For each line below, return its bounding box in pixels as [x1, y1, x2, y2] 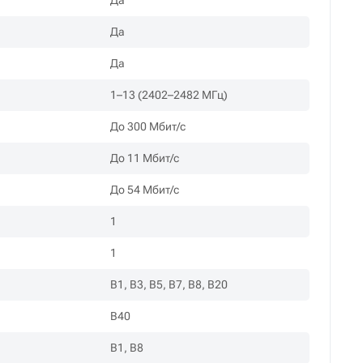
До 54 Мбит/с [110, 183, 180, 197]
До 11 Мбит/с [110, 152, 180, 165]
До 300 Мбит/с [110, 120, 186, 134]
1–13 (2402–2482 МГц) [110, 88, 228, 102]
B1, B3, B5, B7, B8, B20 [110, 278, 228, 292]
